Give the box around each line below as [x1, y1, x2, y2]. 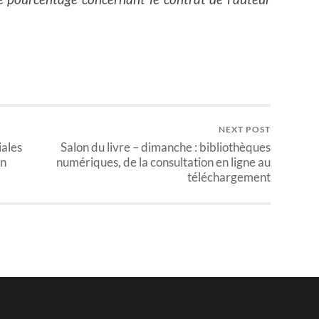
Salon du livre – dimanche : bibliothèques [61, 140, 271, 155]
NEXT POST [219, 124, 271, 135]
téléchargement [187, 169, 271, 185]
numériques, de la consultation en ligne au [56, 155, 271, 170]
